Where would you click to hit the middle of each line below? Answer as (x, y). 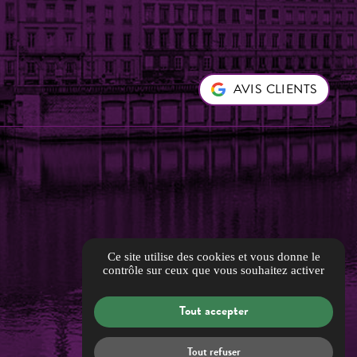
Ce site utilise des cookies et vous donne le (214, 256)
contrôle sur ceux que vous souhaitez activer (214, 270)
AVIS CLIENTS (275, 89)
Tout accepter (214, 311)
